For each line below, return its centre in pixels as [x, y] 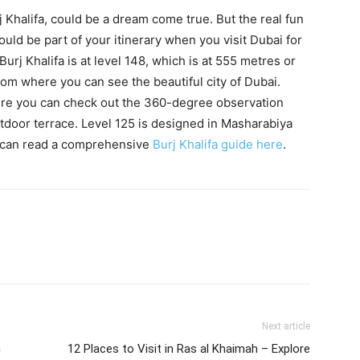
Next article [286, 326]
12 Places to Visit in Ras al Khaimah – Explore [189, 349]
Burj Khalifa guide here [218, 144]
